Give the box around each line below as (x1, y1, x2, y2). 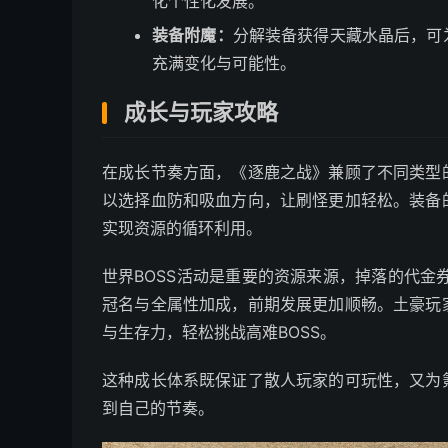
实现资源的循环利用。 (102, 218, 262, 239)
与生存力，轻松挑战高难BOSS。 (102, 322, 336, 343)
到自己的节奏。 (102, 398, 214, 419)
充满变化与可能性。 (152, 53, 296, 74)
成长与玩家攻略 (124, 99, 278, 126)
